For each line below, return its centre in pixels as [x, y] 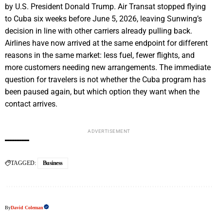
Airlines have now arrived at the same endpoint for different [106, 43]
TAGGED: [23, 163]
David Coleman [27, 208]
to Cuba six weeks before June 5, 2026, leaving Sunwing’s [103, 19]
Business [53, 163]
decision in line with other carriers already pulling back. [99, 31]
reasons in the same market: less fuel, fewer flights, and [100, 55]
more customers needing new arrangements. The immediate [108, 68]
